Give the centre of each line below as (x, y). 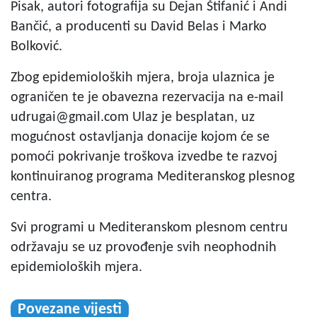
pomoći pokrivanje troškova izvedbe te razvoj (144, 157)
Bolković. (36, 46)
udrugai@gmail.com (70, 117)
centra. (31, 196)
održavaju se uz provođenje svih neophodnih (144, 247)
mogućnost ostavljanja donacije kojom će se (140, 137)
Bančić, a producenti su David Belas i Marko (139, 27)
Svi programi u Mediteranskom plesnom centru (149, 227)
